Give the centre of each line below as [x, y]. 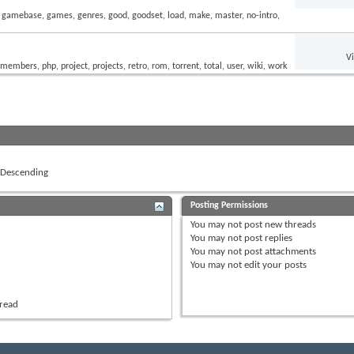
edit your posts [275, 265]
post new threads [279, 224]
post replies [267, 238]
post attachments [279, 251]
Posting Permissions [230, 205]
